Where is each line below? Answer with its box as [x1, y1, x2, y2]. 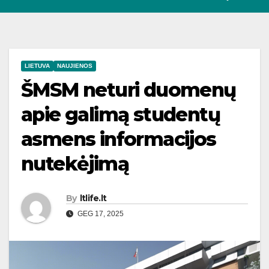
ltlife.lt [79, 193, 107, 204]
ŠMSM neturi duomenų [21, 78, 236, 102]
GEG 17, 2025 [76, 210, 124, 219]
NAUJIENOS [57, 62, 92, 70]
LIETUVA [25, 62, 50, 70]
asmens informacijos [21, 127, 216, 151]
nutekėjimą [21, 152, 128, 176]
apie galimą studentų [21, 103, 220, 127]
